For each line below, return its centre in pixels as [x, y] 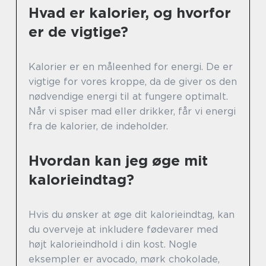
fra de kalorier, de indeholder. [98, 126]
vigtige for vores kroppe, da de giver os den [133, 82]
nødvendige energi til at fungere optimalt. [128, 97]
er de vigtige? [78, 32]
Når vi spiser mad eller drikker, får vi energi [132, 112]
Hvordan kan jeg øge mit [118, 161]
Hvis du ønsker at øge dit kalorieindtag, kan [132, 215]
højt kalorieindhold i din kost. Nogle [113, 245]
